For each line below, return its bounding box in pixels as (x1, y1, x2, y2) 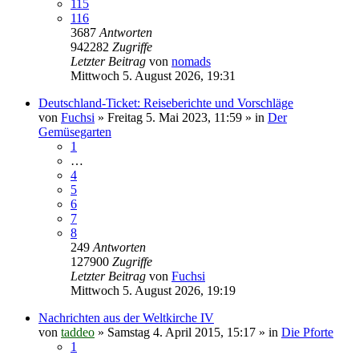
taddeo (61, 325, 95, 339)
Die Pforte (281, 325, 333, 339)
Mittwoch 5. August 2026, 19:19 (71, 283, 236, 297)
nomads (171, 54, 211, 68)
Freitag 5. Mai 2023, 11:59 (107, 110, 242, 124)
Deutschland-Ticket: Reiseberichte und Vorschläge (38, 95, 293, 110)
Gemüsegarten (38, 124, 111, 139)
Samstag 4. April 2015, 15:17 (107, 325, 256, 339)
